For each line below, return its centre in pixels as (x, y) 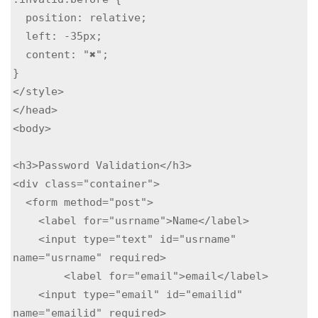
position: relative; (19, 17)
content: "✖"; (19, 54)
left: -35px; (19, 35)
